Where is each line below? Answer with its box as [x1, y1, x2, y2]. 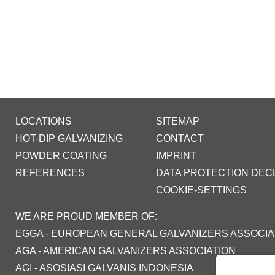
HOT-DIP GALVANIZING [15, 133, 123, 144]
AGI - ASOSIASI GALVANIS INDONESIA [15, 262, 193, 273]
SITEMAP [156, 115, 199, 126]
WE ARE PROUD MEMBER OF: [15, 211, 157, 222]
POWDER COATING [15, 150, 107, 161]
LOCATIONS [15, 115, 72, 126]
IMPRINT [156, 150, 196, 161]
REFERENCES [15, 167, 85, 178]
